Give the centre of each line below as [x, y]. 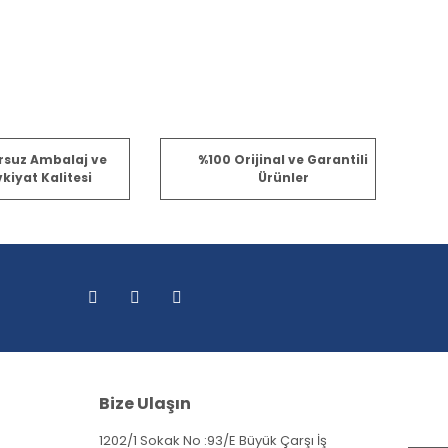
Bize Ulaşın [144, 403]
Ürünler [283, 177]
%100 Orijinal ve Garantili [283, 159]
